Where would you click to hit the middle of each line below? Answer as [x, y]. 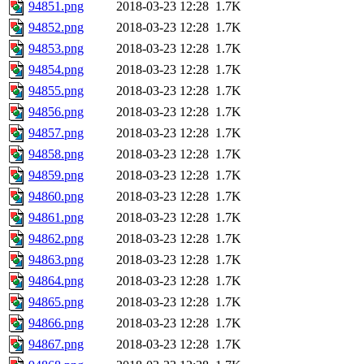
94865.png [56, 302]
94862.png [56, 239]
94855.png [56, 91]
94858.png [56, 154]
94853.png [56, 49]
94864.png [56, 281]
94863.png [56, 260]
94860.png [56, 197]
